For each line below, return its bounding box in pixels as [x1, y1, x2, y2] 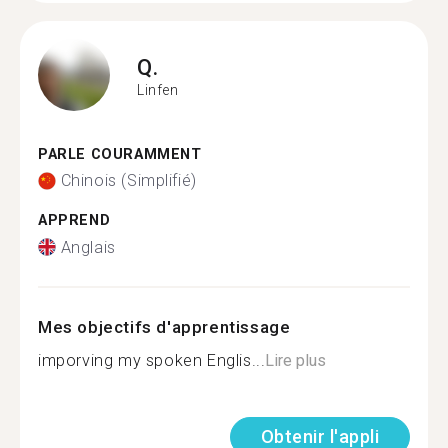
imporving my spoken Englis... [38, 350, 266, 370]
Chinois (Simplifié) [60, 171, 197, 190]
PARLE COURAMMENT [38, 145, 202, 163]
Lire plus [265, 350, 327, 370]
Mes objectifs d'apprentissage [38, 316, 291, 337]
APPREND [38, 212, 111, 229]
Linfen [137, 82, 179, 98]
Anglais [60, 237, 116, 257]
